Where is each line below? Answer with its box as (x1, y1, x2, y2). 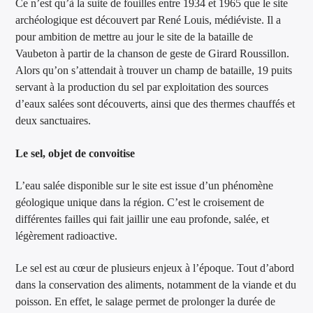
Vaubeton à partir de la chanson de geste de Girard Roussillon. (15, 48, 290, 60)
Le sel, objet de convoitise (15, 147, 136, 159)
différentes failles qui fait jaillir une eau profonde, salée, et (15, 212, 270, 225)
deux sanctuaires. (15, 115, 92, 127)
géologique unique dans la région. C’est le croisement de (15, 196, 265, 208)
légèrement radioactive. (15, 229, 118, 242)
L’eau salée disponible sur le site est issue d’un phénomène (15, 179, 274, 191)
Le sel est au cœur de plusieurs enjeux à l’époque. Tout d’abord (15, 262, 295, 275)
